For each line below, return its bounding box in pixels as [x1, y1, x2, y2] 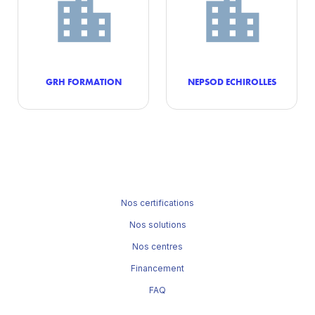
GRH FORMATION [45, 76, 122, 87]
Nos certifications [121, 198, 194, 208]
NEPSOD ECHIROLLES [187, 76, 276, 87]
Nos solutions [129, 219, 186, 230]
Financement [131, 263, 184, 274]
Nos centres [132, 241, 183, 252]
